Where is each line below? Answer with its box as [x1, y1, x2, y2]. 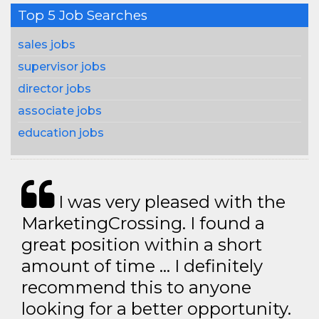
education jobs [18, 126, 104, 140]
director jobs [18, 82, 91, 95]
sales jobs [18, 38, 75, 51]
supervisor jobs [18, 60, 106, 73]
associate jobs [18, 104, 102, 117]
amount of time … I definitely [21, 256, 263, 276]
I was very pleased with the [54, 192, 286, 212]
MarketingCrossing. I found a [21, 213, 265, 234]
